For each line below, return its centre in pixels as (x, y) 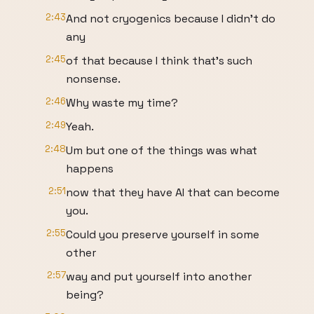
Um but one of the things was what (162, 150)
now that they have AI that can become (173, 192)
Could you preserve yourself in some (163, 234)
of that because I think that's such (159, 61)
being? (85, 295)
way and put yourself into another (159, 277)
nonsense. (93, 79)
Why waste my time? (122, 103)
